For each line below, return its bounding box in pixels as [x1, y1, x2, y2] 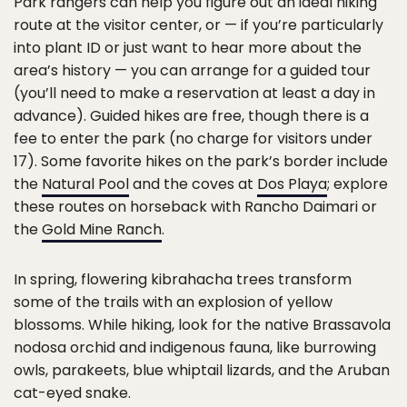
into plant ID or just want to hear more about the [14, 37, 362, 58]
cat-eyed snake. [14, 382, 131, 403]
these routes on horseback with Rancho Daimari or [14, 196, 377, 217]
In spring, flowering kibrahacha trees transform [14, 269, 352, 290]
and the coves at [129, 174, 257, 194]
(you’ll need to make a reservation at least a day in [14, 83, 375, 104]
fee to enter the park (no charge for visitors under [14, 128, 372, 149]
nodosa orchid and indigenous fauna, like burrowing [14, 337, 376, 358]
